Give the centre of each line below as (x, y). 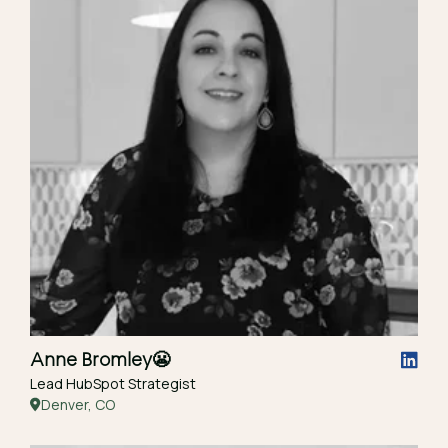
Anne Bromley (91, 359)
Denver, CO (78, 404)
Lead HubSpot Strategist (113, 383)
